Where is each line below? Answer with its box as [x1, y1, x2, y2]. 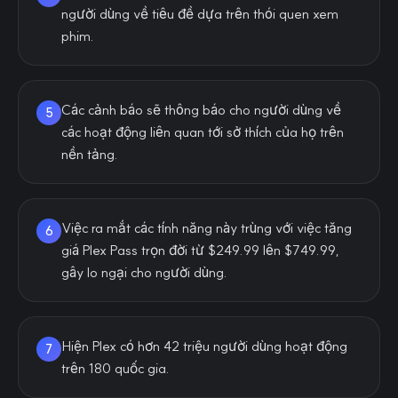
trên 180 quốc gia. [61, 360, 170, 377]
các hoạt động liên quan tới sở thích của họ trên [61, 123, 344, 140]
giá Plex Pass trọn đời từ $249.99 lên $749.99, [61, 242, 339, 259]
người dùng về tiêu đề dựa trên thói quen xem [61, 5, 338, 22]
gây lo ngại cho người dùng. [61, 264, 227, 281]
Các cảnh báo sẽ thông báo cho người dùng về [61, 101, 341, 118]
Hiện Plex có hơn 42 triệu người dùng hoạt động [61, 338, 347, 354]
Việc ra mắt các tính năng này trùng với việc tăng [61, 219, 352, 236]
